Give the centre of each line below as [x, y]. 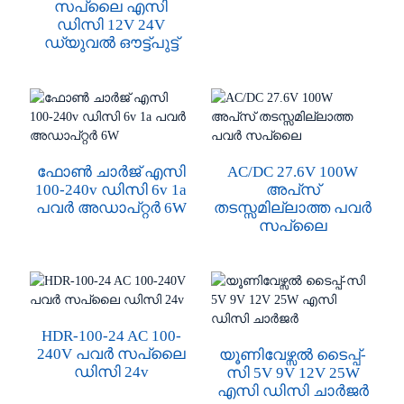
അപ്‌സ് [293, 190]
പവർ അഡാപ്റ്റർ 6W [111, 208]
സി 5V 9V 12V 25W [293, 373]
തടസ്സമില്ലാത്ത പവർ [293, 208]
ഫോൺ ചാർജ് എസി [111, 172]
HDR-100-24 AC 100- [111, 336]
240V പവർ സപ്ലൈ [111, 354]
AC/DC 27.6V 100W [293, 172]
